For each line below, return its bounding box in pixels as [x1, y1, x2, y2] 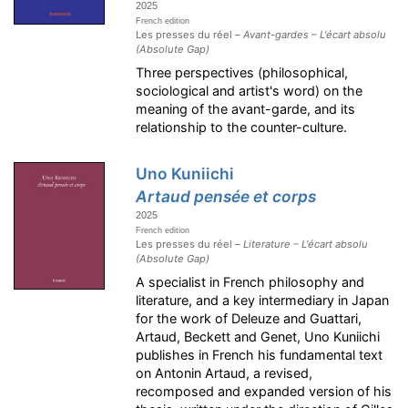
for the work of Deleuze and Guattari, [136, 311, 362, 326]
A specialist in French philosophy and [136, 274, 365, 290]
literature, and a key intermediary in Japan [136, 292, 390, 308]
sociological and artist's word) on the [136, 83, 363, 98]
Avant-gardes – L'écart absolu [243, 28, 387, 41]
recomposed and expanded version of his [136, 383, 393, 399]
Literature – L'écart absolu [243, 238, 369, 250]
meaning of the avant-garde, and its [136, 101, 356, 117]
